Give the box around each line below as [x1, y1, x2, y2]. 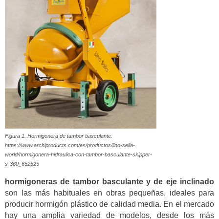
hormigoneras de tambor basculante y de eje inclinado [5, 177, 214, 186]
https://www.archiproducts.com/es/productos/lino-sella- [5, 142, 135, 148]
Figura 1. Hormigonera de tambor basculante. [5, 132, 112, 139]
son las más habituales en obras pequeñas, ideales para [5, 189, 214, 197]
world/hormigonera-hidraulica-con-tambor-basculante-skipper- [5, 151, 152, 157]
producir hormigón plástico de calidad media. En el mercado [5, 200, 214, 209]
